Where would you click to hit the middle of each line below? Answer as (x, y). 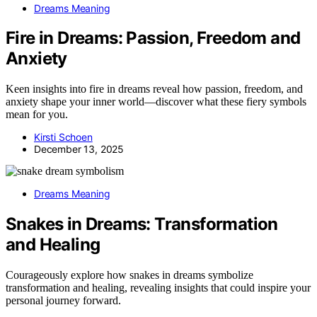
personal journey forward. (63, 301)
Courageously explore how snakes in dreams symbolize (129, 275)
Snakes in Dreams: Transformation (142, 224)
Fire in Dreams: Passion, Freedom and (153, 38)
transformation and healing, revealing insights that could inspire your (158, 288)
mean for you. (37, 115)
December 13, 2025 (79, 149)
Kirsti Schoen (63, 137)
